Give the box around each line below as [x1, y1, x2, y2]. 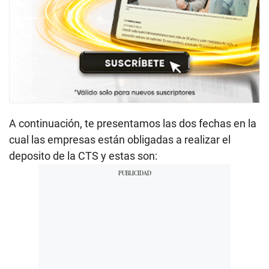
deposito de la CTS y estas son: [9, 150, 157, 163]
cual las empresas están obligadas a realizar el [9, 133, 231, 147]
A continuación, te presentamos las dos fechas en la [9, 117, 256, 130]
